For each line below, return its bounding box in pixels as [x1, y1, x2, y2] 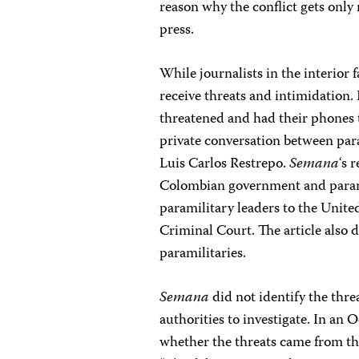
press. [159, 18, 195, 42]
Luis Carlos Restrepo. [159, 152, 290, 176]
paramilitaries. [159, 242, 247, 266]
